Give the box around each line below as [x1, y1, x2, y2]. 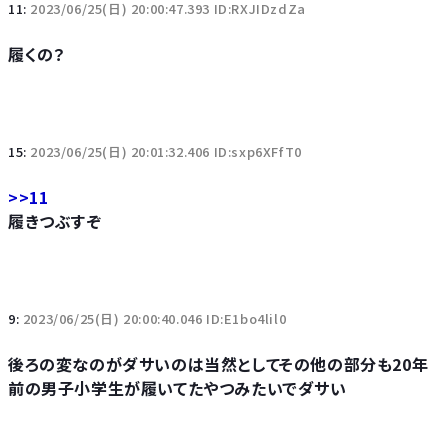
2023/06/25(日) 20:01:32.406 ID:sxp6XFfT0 [30, 142, 302, 161]
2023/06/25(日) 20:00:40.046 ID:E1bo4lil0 [22, 309, 287, 328]
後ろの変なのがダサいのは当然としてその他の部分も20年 [8, 352, 429, 376]
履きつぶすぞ [8, 209, 102, 233]
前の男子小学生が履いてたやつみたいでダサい [8, 376, 347, 400]
